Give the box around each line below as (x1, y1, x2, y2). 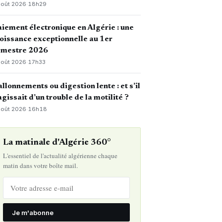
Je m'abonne (11, 208, 54, 217)
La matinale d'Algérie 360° (2, 138, 111, 148)
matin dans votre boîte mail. (2, 161, 78, 170)
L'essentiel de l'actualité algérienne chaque (2, 151, 117, 161)
